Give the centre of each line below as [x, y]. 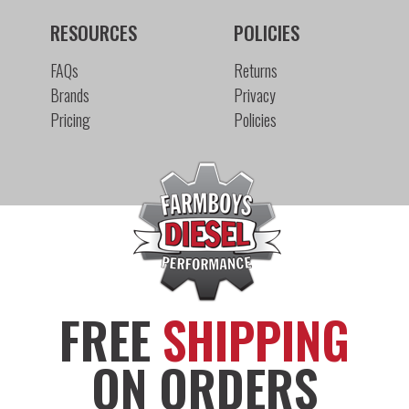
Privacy [255, 94]
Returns [256, 70]
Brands [69, 94]
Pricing [70, 119]
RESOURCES [93, 32]
